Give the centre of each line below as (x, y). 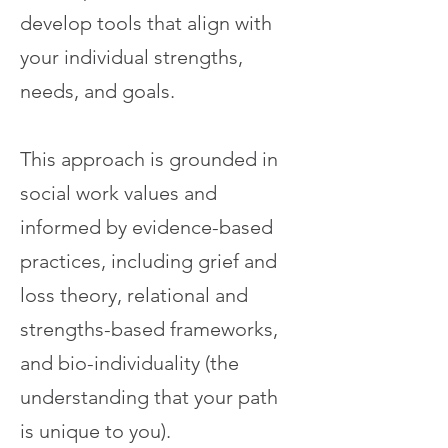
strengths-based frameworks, (149, 329)
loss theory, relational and (134, 295)
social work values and (118, 193)
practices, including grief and (148, 261)
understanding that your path (151, 397)
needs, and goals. (97, 91)
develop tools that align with (146, 23)
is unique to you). (95, 431)
